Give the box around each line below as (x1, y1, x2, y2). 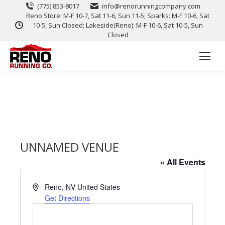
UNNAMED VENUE (20, 139, 119, 155)
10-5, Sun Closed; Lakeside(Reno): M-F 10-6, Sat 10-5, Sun (33, 21, 203, 30)
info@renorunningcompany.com (102, 2, 200, 11)
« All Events (160, 156, 205, 168)
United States (77, 182, 121, 192)
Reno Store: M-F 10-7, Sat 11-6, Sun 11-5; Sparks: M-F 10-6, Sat (26, 11, 209, 20)
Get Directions (45, 193, 90, 203)
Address (32, 181, 58, 191)
